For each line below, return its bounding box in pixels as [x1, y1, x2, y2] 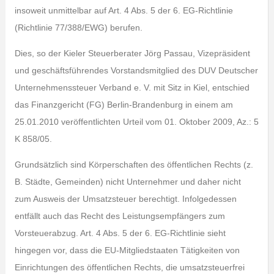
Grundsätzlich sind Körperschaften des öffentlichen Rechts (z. [14, 160, 253, 169]
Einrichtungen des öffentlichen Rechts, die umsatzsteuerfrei [14, 262, 245, 272]
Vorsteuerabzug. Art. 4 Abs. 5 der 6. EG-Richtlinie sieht [14, 228, 226, 238]
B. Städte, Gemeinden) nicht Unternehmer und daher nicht [14, 177, 241, 187]
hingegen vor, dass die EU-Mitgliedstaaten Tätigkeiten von [14, 245, 240, 255]
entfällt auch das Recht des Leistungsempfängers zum [14, 211, 225, 221]
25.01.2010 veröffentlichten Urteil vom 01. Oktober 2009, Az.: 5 [14, 117, 259, 127]
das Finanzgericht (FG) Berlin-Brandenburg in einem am [14, 100, 233, 109]
